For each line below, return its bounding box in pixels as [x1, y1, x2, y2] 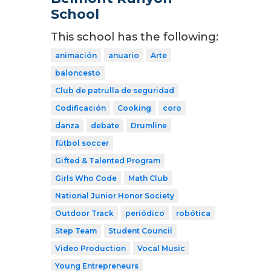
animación [55, 50, 97, 60]
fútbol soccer [55, 138, 109, 148]
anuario [108, 50, 139, 60]
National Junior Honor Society [55, 191, 174, 200]
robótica [176, 208, 211, 218]
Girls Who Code [55, 173, 117, 183]
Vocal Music [137, 243, 185, 253]
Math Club [128, 173, 168, 183]
